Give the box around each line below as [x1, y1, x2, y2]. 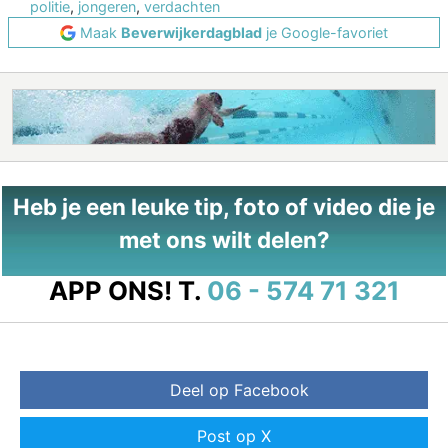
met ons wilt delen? [118, 226, 330, 254]
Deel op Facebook [169, 380, 309, 401]
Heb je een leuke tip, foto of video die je [13, 193, 435, 221]
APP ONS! [48, 275, 172, 307]
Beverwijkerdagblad [121, 24, 262, 42]
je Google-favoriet [262, 24, 388, 42]
